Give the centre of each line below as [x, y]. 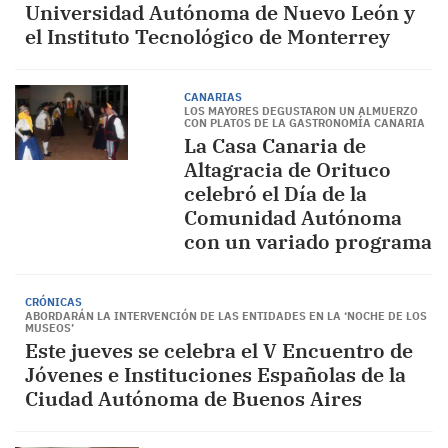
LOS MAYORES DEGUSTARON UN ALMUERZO [300, 111]
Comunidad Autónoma [292, 217]
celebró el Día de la [275, 193]
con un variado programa [307, 241]
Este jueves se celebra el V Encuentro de [219, 350]
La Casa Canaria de [274, 145]
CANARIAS [212, 97]
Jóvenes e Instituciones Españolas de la [215, 374]
